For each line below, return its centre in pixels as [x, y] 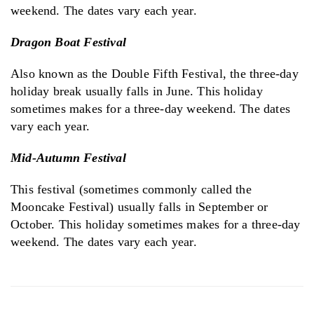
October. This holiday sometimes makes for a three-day [156, 224]
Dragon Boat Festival [68, 42]
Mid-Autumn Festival [68, 157]
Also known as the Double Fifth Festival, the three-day [155, 73]
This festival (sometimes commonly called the [131, 189]
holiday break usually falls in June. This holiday [137, 91]
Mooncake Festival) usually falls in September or [139, 206]
